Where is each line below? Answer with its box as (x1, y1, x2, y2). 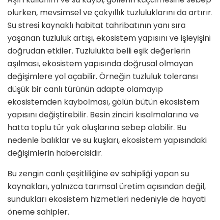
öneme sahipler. (7, 206, 71, 218)
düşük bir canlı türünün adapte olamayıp (7, 83, 163, 95)
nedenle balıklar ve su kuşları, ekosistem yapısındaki (7, 134, 207, 146)
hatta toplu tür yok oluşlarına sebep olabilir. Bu (7, 121, 186, 133)
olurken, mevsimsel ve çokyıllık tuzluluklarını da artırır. (7, 6, 213, 18)
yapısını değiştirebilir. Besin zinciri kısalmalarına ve (7, 109, 199, 120)
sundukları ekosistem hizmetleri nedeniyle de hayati (7, 193, 206, 205)
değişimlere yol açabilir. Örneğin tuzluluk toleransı (7, 70, 198, 82)
